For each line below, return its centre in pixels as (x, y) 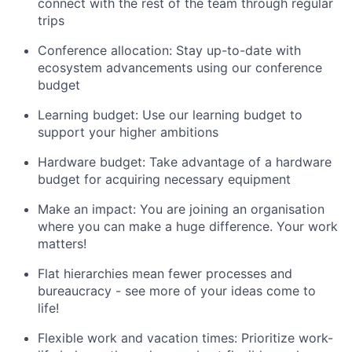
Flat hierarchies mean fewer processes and (165, 273)
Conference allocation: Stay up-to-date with (169, 50)
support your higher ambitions (128, 132)
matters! (62, 243)
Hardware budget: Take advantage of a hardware (185, 161)
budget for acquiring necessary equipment (164, 179)
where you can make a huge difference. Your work (188, 226)
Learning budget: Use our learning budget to (170, 114)
